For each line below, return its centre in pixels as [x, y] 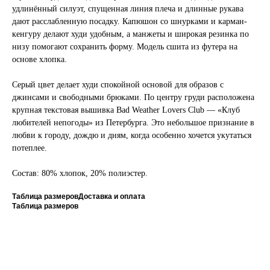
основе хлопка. [39, 60]
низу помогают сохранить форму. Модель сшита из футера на [125, 47]
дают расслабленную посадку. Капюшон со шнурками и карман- [130, 22]
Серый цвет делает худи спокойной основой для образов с [118, 85]
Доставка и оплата [112, 197]
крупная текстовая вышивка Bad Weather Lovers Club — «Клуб [126, 110]
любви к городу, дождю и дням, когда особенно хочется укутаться [132, 136]
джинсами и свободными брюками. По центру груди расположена [133, 98]
